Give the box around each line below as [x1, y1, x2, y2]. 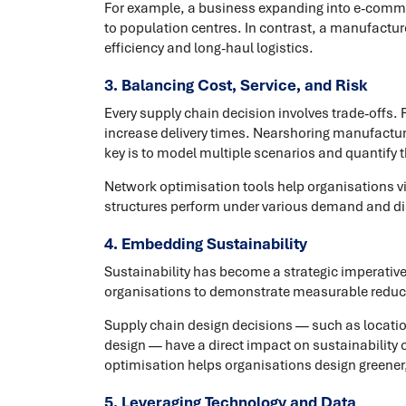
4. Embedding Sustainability [103, 233, 307, 255]
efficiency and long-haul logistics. [103, 39, 314, 58]
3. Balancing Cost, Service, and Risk [103, 74, 367, 96]
